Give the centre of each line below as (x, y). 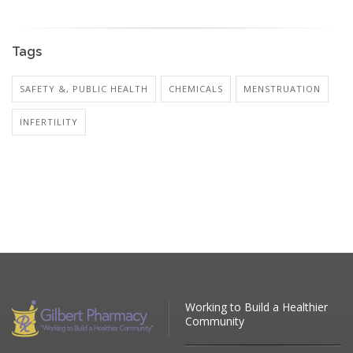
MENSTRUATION (282, 88)
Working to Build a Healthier (256, 307)
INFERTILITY (49, 121)
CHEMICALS (196, 88)
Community (215, 321)
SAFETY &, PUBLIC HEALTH (84, 88)
